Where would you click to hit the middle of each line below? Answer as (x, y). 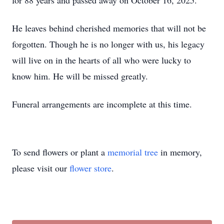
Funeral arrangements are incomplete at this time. (102, 104)
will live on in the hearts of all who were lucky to (101, 60)
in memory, (180, 152)
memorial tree (133, 152)
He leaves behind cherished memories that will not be (109, 28)
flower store (90, 168)
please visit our (41, 168)
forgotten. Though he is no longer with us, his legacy (108, 44)
